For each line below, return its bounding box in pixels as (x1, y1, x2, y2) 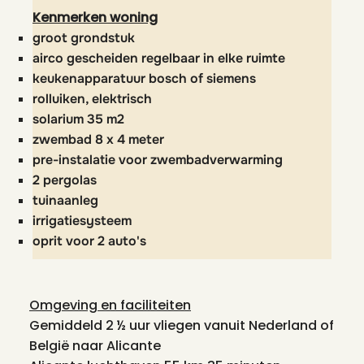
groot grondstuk (32, 29, 135, 46)
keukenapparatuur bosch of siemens (32, 70, 256, 87)
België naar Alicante (29, 336, 161, 355)
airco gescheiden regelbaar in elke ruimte (32, 50, 285, 67)
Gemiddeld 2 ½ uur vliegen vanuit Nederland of (29, 316, 334, 335)
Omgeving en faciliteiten (29, 296, 191, 314)
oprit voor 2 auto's (32, 232, 146, 249)
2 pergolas (32, 171, 97, 188)
